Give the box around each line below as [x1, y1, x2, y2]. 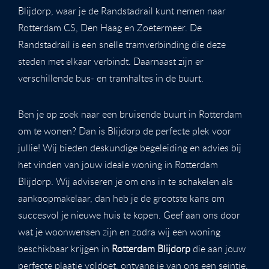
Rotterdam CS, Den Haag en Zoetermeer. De [18, 20, 202, 34]
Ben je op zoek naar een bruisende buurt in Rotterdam [18, 107, 242, 121]
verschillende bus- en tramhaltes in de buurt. [18, 71, 204, 85]
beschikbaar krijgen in [18, 241, 112, 255]
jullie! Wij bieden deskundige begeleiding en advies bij [18, 141, 241, 154]
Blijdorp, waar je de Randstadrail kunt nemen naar [18, 4, 226, 17]
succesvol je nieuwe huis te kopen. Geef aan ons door [18, 208, 240, 222]
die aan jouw [190, 241, 246, 255]
